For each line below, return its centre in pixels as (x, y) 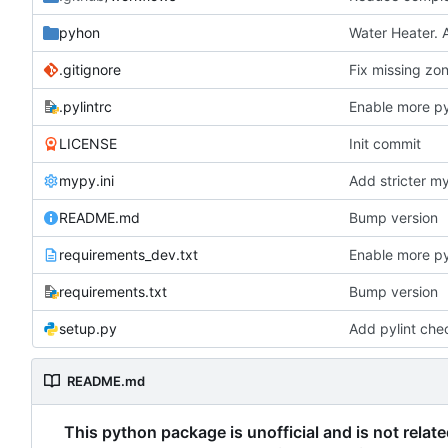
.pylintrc (85, 106)
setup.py (88, 328)
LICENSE (88, 143)
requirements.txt (113, 291)
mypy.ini (86, 180)
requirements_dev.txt (128, 254)
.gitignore (90, 69)
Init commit (385, 143)
